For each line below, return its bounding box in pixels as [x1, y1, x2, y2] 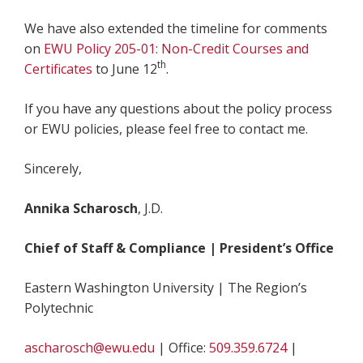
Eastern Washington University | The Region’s [24, 278, 307, 297]
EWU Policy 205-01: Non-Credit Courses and [44, 39, 309, 58]
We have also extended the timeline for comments [24, 19, 327, 37]
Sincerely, [24, 159, 82, 177]
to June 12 [92, 59, 157, 78]
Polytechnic [24, 298, 93, 317]
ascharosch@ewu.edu [24, 338, 155, 357]
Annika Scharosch [24, 199, 138, 217]
